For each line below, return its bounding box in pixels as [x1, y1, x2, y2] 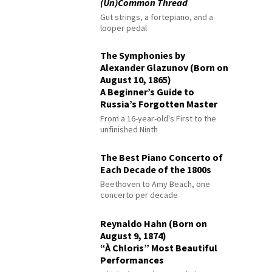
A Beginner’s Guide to [100, 85, 195, 98]
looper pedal [100, 22, 148, 33]
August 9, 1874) [100, 229, 167, 242]
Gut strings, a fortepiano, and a [100, 11, 214, 22]
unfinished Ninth [100, 123, 158, 135]
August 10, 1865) [100, 73, 172, 86]
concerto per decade [100, 189, 178, 201]
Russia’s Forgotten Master [100, 97, 218, 110]
